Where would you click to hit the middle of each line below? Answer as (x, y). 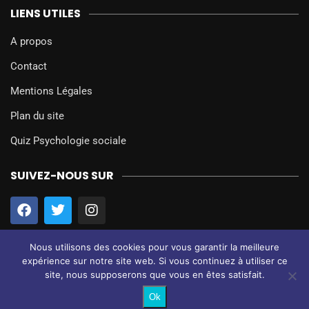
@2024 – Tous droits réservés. (112, 283)
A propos (31, 42)
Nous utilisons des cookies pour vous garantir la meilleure (154, 247)
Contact (29, 67)
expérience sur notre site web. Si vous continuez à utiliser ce (154, 261)
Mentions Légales (51, 91)
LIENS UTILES (46, 14)
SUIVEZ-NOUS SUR (62, 176)
